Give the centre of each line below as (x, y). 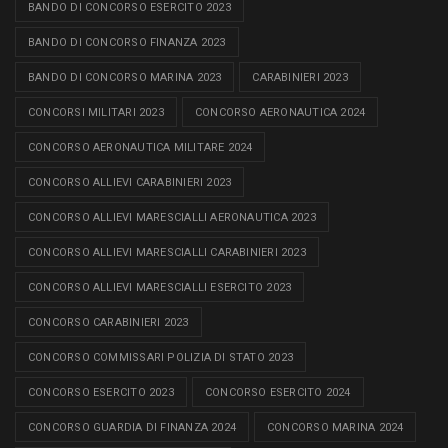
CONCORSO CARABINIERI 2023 (108, 323)
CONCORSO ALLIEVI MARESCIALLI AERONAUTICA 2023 (172, 218)
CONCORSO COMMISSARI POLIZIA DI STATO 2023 (161, 358)
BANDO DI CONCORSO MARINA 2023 (125, 78)
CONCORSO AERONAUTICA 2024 (280, 113)
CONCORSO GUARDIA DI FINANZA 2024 (132, 428)
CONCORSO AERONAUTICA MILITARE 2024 (140, 148)
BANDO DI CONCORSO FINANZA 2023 (127, 43)
